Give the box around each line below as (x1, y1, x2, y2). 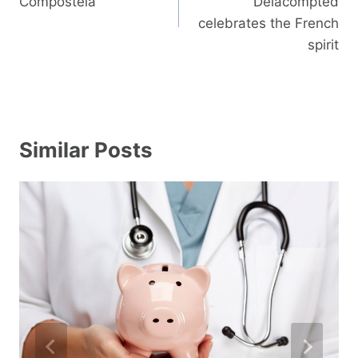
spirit (308, 36, 339, 53)
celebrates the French (198, 14, 339, 31)
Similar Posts (19, 137, 153, 162)
